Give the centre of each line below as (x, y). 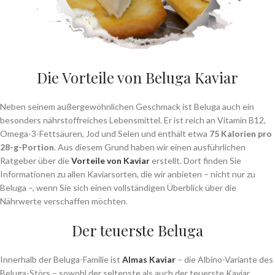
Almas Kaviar (149, 259)
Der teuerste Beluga (137, 230)
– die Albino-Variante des (224, 259)
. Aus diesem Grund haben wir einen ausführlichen (150, 147)
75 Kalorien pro (241, 134)
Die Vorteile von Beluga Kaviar (137, 77)
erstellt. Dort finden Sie (196, 161)
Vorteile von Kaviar (110, 161)
